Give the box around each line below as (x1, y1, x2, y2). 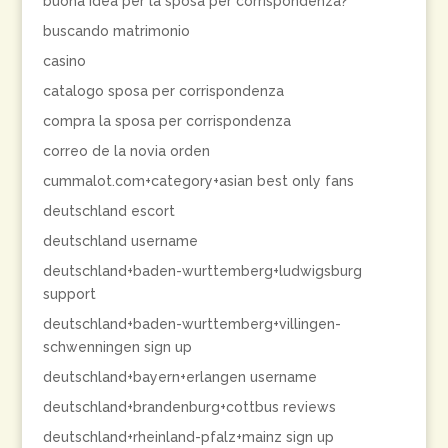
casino (42, 53, 86, 69)
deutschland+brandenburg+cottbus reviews (42, 399, 336, 415)
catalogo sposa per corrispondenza (42, 83, 284, 99)
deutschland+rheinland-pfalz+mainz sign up (42, 429, 334, 445)
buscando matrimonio (42, 23, 190, 39)
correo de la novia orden (42, 143, 210, 159)
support (42, 286, 96, 302)
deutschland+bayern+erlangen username (42, 369, 317, 385)
